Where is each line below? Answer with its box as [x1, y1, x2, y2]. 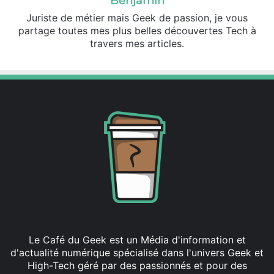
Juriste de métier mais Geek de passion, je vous [26, 12, 248, 24]
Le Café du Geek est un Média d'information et [28, 234, 246, 246]
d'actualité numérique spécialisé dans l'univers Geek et [10, 246, 264, 259]
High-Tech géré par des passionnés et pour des [27, 259, 247, 272]
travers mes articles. [90, 37, 184, 50]
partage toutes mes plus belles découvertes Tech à [18, 24, 256, 37]
